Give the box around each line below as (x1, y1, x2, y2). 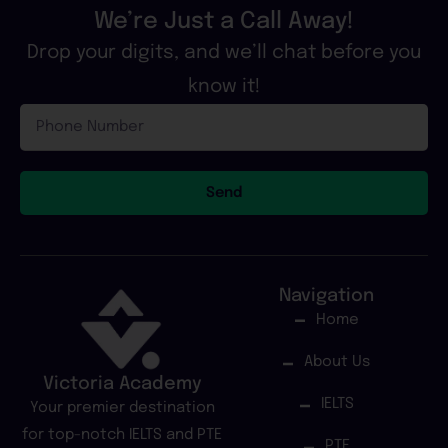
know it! (188, 77, 260, 96)
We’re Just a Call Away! (94, 10, 354, 33)
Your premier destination (29, 399, 215, 416)
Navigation (278, 287, 374, 305)
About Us (304, 354, 371, 370)
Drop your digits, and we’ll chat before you (27, 43, 421, 62)
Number (19, 127, 67, 139)
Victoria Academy (42, 374, 202, 393)
